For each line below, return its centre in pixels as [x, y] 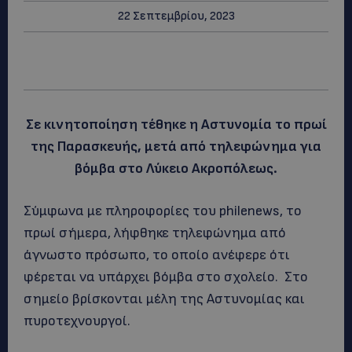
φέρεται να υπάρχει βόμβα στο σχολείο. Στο [166, 277]
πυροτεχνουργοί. [77, 321]
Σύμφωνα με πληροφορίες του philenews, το [163, 211]
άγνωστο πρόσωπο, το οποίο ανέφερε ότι [157, 255]
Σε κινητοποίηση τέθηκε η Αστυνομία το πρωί [176, 125]
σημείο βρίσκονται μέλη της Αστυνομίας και [164, 299]
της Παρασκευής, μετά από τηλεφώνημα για [176, 147]
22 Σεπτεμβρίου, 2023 [176, 16]
